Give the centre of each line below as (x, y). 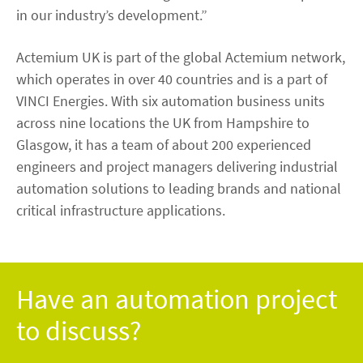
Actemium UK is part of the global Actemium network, (181, 57)
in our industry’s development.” (112, 15)
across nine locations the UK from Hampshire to (163, 122)
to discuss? (79, 330)
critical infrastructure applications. (121, 210)
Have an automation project (177, 299)
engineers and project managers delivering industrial (177, 166)
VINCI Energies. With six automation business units (171, 100)
